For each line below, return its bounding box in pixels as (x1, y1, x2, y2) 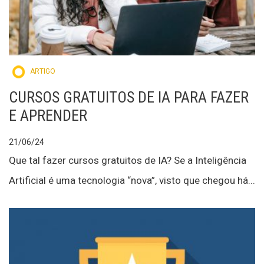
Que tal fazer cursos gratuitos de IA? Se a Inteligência (9, 154, 246, 166)
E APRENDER (9, 106, 87, 124)
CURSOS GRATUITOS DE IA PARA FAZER (9, 88, 249, 106)
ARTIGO (28, 67, 55, 75)
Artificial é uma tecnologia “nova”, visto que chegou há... (9, 174, 255, 186)
